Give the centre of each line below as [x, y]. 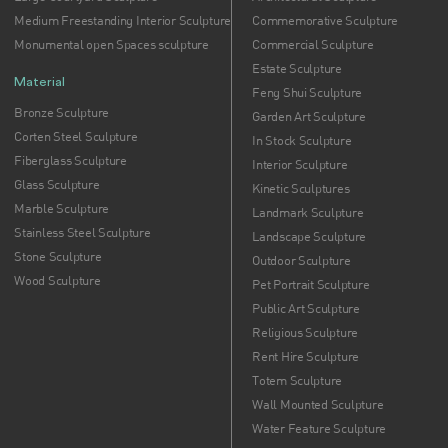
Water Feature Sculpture [319, 428]
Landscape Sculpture [309, 236]
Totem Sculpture [297, 380]
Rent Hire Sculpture [306, 356]
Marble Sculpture [61, 208]
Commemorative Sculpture [325, 20]
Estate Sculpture [297, 68]
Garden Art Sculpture [309, 116]
